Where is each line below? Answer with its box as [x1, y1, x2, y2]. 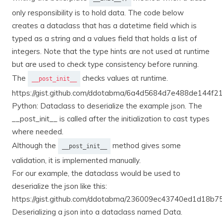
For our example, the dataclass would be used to [12, 168, 180, 178]
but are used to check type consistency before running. [12, 59, 199, 69]
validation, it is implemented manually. [12, 155, 141, 165]
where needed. [12, 126, 63, 136]
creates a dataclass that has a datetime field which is [12, 20, 197, 30]
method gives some [111, 140, 181, 150]
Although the [12, 140, 58, 150]
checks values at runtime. [80, 73, 168, 83]
